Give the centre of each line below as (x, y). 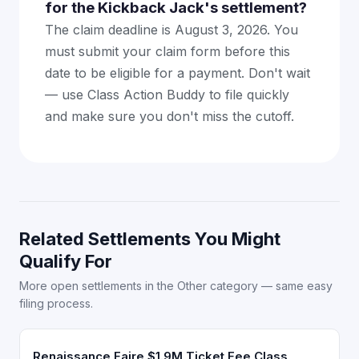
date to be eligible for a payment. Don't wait (177, 73)
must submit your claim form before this (167, 51)
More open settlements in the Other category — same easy (176, 286)
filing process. (56, 303)
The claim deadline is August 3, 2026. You (171, 30)
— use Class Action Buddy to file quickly (167, 95)
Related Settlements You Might (150, 239)
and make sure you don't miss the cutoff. (169, 116)
